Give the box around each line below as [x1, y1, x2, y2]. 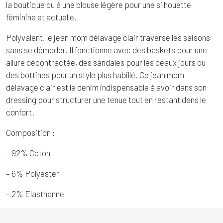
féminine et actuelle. [6, 12, 77, 22]
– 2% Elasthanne [6, 189, 64, 199]
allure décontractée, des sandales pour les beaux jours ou [6, 57, 206, 68]
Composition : [6, 127, 55, 138]
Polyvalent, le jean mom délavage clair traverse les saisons [6, 32, 210, 43]
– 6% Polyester [6, 168, 59, 179]
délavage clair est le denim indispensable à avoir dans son [6, 82, 207, 93]
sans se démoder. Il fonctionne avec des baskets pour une [6, 45, 207, 55]
